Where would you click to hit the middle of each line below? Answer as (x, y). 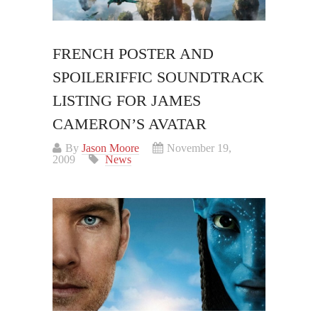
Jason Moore (110, 148)
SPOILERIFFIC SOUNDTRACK (158, 77)
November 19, (199, 148)
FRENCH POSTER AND (133, 54)
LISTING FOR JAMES (127, 101)
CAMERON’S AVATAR (130, 124)
